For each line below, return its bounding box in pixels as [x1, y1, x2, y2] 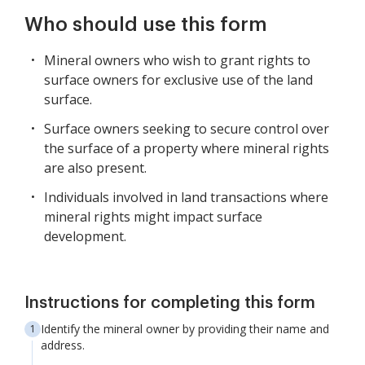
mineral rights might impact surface [44, 208, 262, 226]
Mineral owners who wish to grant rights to [44, 51, 310, 69]
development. [44, 227, 126, 245]
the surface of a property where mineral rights [44, 139, 329, 157]
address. [41, 337, 85, 353]
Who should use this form [24, 15, 267, 34]
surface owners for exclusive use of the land [44, 71, 313, 89]
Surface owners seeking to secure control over [44, 120, 329, 138]
